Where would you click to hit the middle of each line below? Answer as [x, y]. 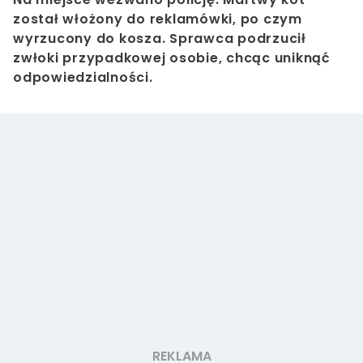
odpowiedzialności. [83, 78]
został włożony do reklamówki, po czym [158, 19]
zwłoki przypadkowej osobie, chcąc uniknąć [172, 58]
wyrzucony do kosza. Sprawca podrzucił [160, 39]
